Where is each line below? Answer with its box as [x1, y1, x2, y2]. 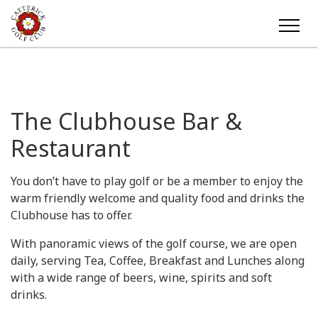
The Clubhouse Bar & [11, 106, 242, 136]
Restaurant [11, 133, 131, 163]
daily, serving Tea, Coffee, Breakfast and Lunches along [11, 253, 305, 268]
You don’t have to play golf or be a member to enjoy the [11, 173, 303, 189]
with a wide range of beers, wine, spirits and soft [11, 270, 272, 285]
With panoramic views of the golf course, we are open [11, 236, 297, 251]
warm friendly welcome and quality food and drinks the [11, 190, 305, 206]
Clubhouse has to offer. [11, 207, 132, 223]
